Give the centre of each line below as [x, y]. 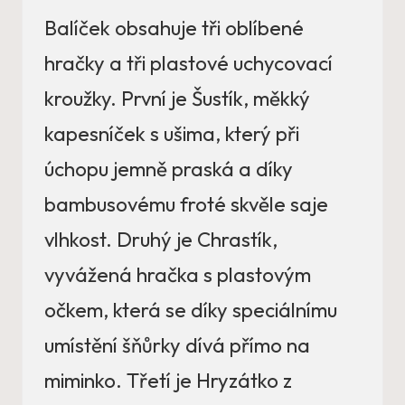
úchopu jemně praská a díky [169, 170]
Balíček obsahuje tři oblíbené [174, 28]
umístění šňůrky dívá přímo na [177, 346]
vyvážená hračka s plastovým [178, 275]
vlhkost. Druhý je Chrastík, [161, 240]
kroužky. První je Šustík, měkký [177, 99]
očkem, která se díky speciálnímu [191, 311]
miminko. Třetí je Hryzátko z [168, 381]
